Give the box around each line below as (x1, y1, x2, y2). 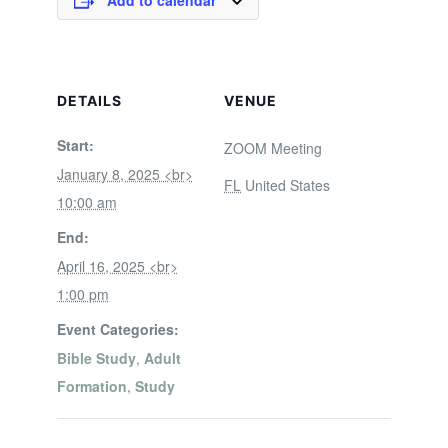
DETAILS (56, 92, 122, 109)
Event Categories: (56, 319, 179, 339)
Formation (56, 376, 127, 396)
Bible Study (56, 348, 136, 368)
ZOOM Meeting (224, 138, 322, 158)
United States (245, 175, 330, 195)
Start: (56, 135, 94, 155)
